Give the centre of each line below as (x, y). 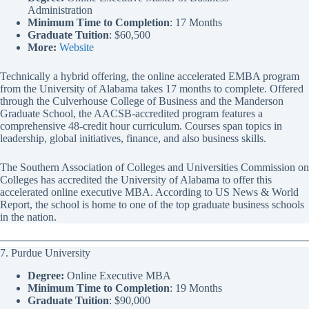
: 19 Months (196, 288)
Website (77, 48)
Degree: (46, 275)
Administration (60, 10)
